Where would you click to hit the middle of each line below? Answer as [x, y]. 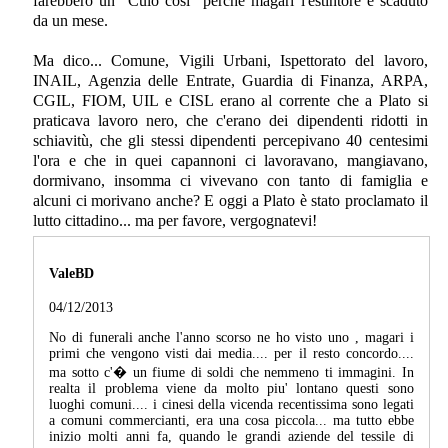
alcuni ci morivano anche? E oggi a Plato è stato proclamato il [230, 201]
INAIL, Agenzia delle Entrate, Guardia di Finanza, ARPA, [230, 81]
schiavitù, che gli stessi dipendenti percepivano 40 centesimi [230, 141]
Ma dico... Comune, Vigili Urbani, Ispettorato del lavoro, [230, 61]
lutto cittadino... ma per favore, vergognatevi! [175, 221]
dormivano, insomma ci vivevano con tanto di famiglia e [230, 181]
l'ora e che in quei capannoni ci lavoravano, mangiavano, [230, 161]
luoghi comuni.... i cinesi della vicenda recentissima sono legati [231, 405]
